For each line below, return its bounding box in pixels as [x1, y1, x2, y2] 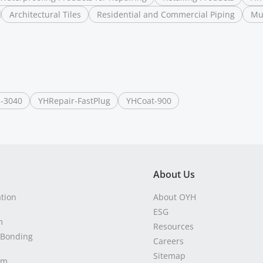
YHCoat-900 [126, 95, 171, 106]
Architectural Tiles [9, 8, 81, 20]
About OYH [153, 191, 197, 203]
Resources [153, 220, 194, 232]
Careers [153, 235, 184, 247]
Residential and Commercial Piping [97, 8, 235, 20]
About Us [153, 167, 195, 181]
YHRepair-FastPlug [38, 95, 110, 106]
